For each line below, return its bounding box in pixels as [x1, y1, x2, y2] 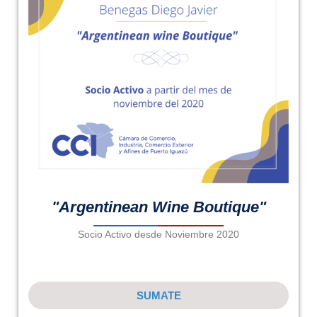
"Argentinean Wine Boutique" [51, 198, 266, 217]
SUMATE [136, 289, 181, 302]
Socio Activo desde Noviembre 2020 [78, 229, 239, 240]
